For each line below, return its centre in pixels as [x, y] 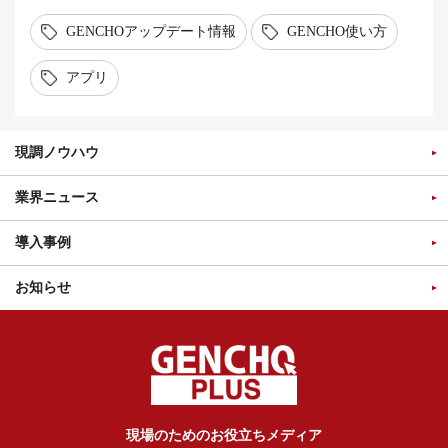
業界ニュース [57, 197]
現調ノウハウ [57, 152]
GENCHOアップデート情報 [151, 31]
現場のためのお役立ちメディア [224, 435]
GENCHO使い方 [337, 31]
